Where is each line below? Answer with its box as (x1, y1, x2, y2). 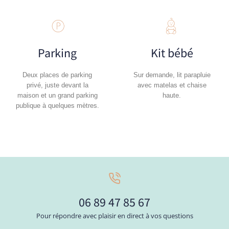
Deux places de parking (22, 71, 92, 79)
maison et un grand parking (17, 91, 98, 99)
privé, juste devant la (26, 81, 88, 89)
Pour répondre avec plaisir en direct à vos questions (36, 211, 193, 220)
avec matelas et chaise (137, 81, 207, 89)
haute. (163, 91, 181, 99)
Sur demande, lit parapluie (133, 71, 211, 79)
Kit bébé (150, 44, 193, 61)
